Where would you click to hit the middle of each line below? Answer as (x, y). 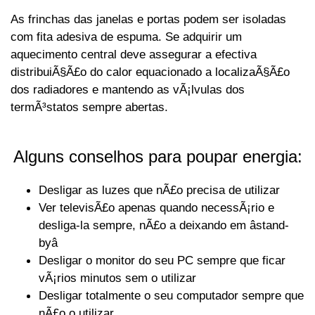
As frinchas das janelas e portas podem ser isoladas (148, 19)
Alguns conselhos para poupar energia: (157, 156)
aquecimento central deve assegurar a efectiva (134, 54)
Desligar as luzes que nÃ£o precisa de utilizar (159, 190)
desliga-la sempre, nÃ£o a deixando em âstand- (164, 225)
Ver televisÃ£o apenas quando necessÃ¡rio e (156, 208)
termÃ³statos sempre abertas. (89, 107)
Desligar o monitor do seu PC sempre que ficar (162, 261)
